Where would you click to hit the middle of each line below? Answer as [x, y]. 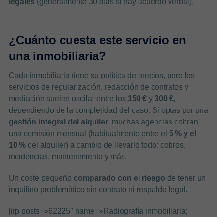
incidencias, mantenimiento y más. [68, 157]
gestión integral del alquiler [58, 122]
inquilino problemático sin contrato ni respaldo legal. [98, 190]
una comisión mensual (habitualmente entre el [89, 134]
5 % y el [182, 134]
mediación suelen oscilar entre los [68, 99]
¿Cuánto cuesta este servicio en [97, 40]
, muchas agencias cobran [153, 122]
